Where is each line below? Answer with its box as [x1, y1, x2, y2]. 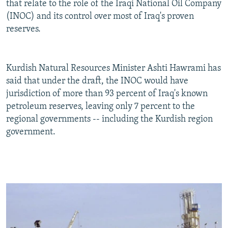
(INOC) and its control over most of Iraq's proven [6, 12, 194, 22]
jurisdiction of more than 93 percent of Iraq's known [6, 89, 208, 99]
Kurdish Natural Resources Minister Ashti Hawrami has [6, 64, 221, 74]
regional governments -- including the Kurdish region [6, 115, 213, 125]
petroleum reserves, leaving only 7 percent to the [6, 102, 195, 112]
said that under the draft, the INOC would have [6, 76, 188, 87]
